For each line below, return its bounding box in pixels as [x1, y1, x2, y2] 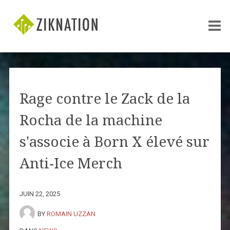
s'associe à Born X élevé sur [19, 133, 209, 150]
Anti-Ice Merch [19, 155, 122, 172]
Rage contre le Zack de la [19, 90, 190, 107]
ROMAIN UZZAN [46, 209, 95, 218]
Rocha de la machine [19, 111, 162, 129]
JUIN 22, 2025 [19, 189, 60, 198]
